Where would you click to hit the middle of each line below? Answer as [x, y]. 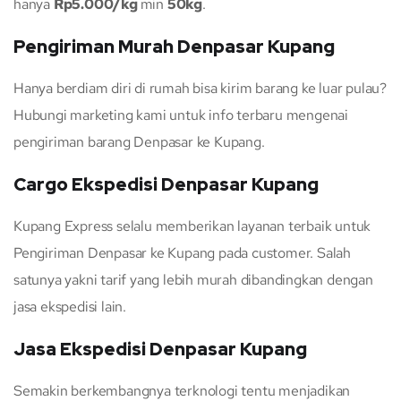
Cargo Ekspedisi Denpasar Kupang [166, 185]
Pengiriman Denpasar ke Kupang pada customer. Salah [182, 253]
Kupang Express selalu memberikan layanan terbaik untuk [192, 226]
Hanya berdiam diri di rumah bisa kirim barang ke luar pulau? [200, 89]
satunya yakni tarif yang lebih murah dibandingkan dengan [193, 280]
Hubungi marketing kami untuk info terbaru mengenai [181, 115]
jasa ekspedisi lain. [70, 307]
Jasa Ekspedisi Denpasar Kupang [160, 350]
